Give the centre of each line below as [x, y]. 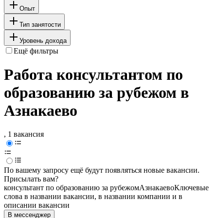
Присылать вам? [31, 179]
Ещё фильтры [36, 51]
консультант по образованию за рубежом [72, 188]
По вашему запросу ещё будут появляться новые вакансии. [102, 170]
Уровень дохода [43, 40]
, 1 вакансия [24, 134]
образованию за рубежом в [96, 93]
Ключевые [191, 188]
